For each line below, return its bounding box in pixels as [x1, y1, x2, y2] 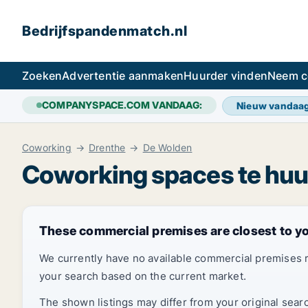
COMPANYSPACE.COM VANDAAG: [42, 99, 202, 111]
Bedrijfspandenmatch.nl [22, 23, 187, 39]
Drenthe [89, 142, 126, 153]
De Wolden [142, 142, 192, 153]
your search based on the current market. [39, 269, 246, 283]
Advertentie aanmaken [62, 69, 184, 82]
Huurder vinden [184, 69, 268, 82]
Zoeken [22, 69, 63, 82]
